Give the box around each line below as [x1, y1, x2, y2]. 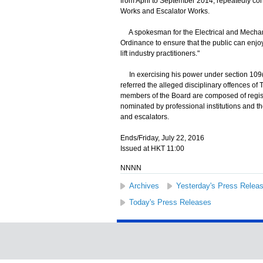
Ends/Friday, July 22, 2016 [120, 134, 204, 142]
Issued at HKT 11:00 [120, 144, 184, 153]
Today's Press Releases [129, 198, 211, 207]
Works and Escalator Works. [120, 7, 210, 15]
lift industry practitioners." [120, 49, 200, 58]
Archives [129, 181, 159, 190]
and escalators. [120, 113, 169, 121]
